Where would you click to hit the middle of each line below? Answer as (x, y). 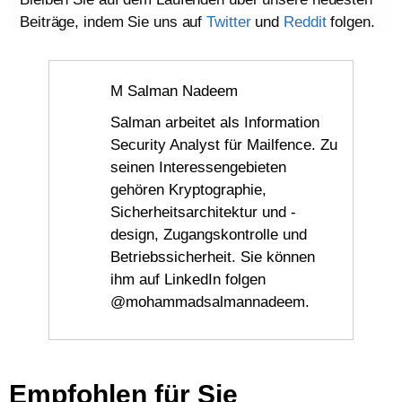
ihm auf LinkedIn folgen (188, 279)
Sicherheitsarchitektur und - (204, 212)
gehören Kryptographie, (189, 189)
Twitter (229, 22)
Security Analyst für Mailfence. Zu (224, 144)
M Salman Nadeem (175, 91)
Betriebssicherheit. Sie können (213, 257)
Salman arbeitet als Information (215, 122)
